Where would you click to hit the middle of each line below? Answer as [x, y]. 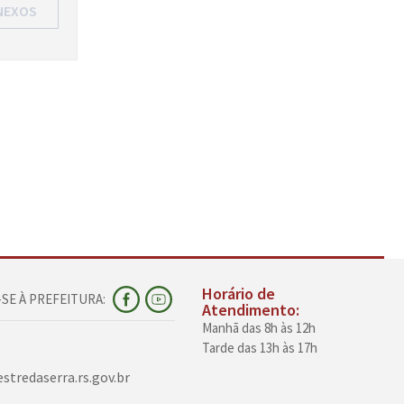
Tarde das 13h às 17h [260, 348]
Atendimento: [251, 310]
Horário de [239, 294]
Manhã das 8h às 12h [259, 328]
